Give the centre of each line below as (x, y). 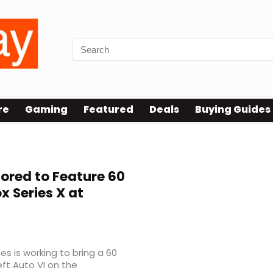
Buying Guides (233, 110)
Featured (108, 110)
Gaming (46, 110)
